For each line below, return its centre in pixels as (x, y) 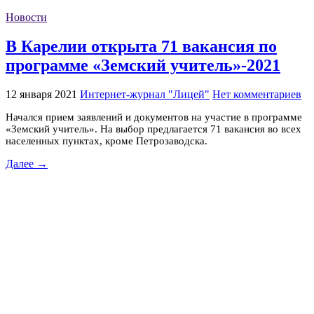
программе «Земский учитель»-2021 (143, 65)
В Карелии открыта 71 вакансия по (141, 46)
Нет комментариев (257, 94)
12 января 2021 (41, 94)
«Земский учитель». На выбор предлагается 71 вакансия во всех (153, 129)
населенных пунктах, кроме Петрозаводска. (107, 141)
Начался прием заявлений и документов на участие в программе (154, 117)
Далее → (27, 163)
